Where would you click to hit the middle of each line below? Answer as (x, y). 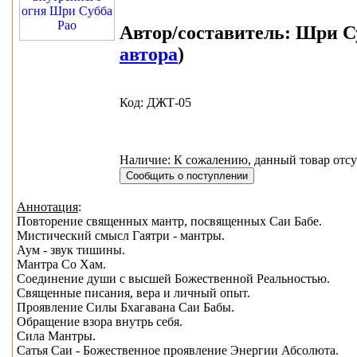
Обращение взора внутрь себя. (100, 322)
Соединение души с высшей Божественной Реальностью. (173, 279)
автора (149, 54)
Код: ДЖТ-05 (155, 102)
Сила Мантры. (56, 336)
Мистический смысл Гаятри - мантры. (121, 236)
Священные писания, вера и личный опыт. (133, 293)
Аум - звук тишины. (71, 250)
